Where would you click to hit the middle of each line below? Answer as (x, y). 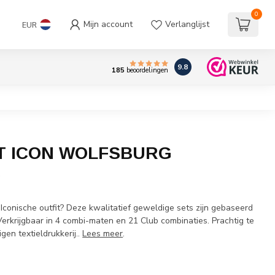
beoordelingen (146, 71)
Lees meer (103, 234)
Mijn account (108, 24)
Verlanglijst (187, 24)
